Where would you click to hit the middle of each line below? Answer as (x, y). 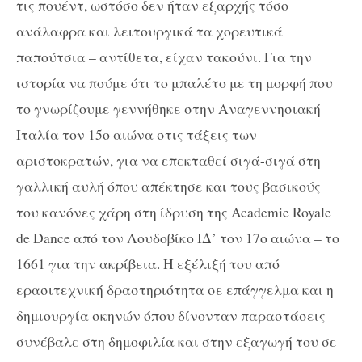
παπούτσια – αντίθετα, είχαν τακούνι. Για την (164, 57)
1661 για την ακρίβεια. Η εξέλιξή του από (148, 264)
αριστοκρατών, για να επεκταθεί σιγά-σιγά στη (168, 160)
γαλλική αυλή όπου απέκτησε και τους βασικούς (168, 186)
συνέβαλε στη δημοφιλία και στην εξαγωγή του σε (177, 341)
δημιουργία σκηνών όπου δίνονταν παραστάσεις (171, 316)
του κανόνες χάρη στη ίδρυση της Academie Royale (174, 212)
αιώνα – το (303, 238)
